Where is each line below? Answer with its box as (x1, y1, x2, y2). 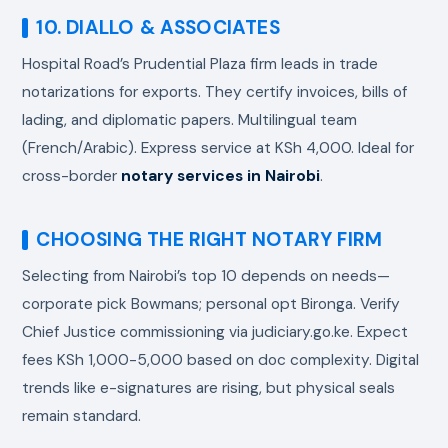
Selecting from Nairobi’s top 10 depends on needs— (22, 265, 391, 286)
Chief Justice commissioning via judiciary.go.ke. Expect (22, 321, 409, 342)
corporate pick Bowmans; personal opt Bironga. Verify (22, 293, 401, 314)
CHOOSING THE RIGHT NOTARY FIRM (36, 226, 383, 252)
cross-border (22, 165, 122, 186)
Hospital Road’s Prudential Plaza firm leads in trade (22, 53, 379, 74)
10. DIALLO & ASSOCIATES (36, 14, 280, 40)
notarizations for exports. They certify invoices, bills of (22, 81, 408, 102)
